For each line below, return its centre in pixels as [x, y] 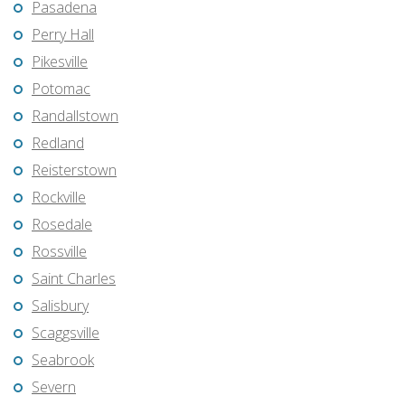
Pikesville [60, 62]
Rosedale [62, 225]
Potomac [61, 89]
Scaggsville [66, 333]
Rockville [59, 198]
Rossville [59, 252]
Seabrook [63, 360]
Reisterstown [74, 170]
